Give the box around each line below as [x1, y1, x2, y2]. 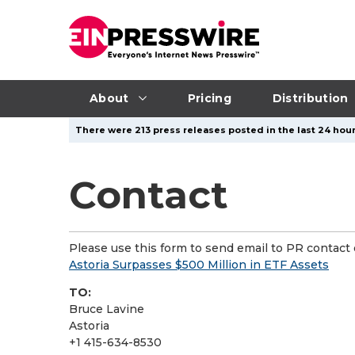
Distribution [272, 90, 349, 105]
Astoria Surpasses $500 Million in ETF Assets [69, 258, 329, 272]
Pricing [187, 90, 231, 105]
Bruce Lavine [69, 302, 144, 316]
